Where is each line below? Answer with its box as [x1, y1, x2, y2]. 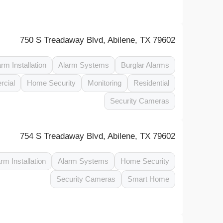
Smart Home [127, 175, 170, 183]
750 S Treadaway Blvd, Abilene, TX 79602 [20, 35, 176, 45]
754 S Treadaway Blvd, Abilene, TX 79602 [20, 131, 176, 141]
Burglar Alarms [121, 61, 170, 69]
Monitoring [88, 79, 122, 87]
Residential [133, 79, 170, 87]
